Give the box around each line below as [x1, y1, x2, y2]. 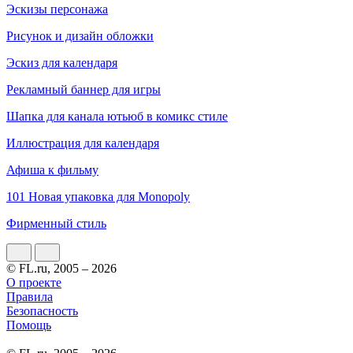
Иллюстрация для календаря [6, 136, 159, 150]
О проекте [6, 275, 61, 289]
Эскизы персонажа [6, 2, 108, 16]
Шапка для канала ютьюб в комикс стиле [6, 109, 228, 123]
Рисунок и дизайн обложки [6, 28, 154, 43]
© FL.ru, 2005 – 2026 [6, 261, 117, 275]
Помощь [6, 318, 51, 332]
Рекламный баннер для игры [6, 82, 161, 96]
